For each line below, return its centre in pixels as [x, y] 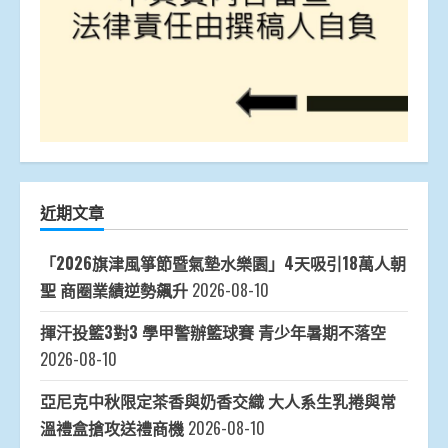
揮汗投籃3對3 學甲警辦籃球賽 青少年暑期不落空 [213, 332]
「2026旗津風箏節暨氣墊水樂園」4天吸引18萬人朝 [223, 263]
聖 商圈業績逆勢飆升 [114, 290]
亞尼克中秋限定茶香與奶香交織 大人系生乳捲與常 [218, 401]
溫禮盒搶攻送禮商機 [112, 428]
